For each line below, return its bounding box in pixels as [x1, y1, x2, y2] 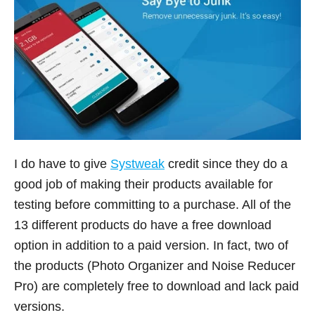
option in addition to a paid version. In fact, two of [14, 238, 288, 253]
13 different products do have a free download [14, 218, 271, 233]
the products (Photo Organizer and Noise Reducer [14, 259, 295, 274]
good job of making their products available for [14, 177, 273, 192]
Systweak [110, 157, 165, 172]
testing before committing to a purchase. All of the [14, 198, 291, 212]
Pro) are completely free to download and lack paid [14, 279, 299, 294]
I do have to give [14, 157, 110, 172]
